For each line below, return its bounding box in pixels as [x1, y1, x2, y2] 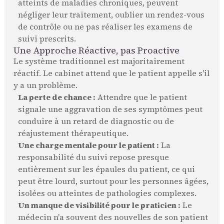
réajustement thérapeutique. [17, 128, 128, 139]
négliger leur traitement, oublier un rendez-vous [17, 9, 204, 20]
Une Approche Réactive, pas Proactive [13, 44, 179, 57]
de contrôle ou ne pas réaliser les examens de [17, 21, 192, 32]
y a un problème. [13, 80, 77, 91]
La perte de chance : [17, 92, 95, 103]
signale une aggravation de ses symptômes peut [17, 104, 202, 115]
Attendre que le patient [95, 92, 187, 103]
